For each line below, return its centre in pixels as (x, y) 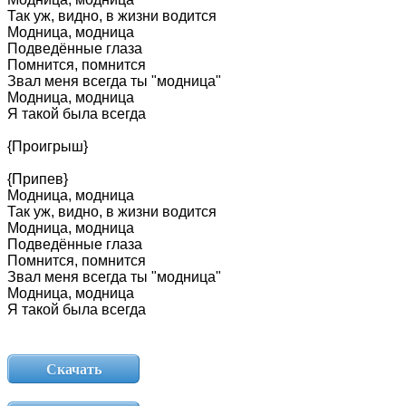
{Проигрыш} (48, 146)
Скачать (73, 369)
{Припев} (38, 179)
